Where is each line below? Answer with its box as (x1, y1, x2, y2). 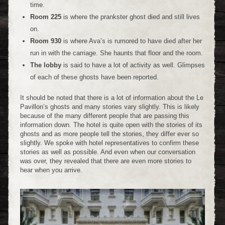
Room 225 (30, 13, 61, 21)
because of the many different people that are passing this (20, 111, 189, 120)
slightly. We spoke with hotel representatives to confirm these (20, 139, 199, 147)
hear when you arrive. (20, 166, 82, 174)
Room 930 (30, 37, 61, 45)
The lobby (30, 61, 61, 69)
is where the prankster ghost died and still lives (61, 13, 200, 21)
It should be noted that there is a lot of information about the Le (20, 93, 203, 101)
